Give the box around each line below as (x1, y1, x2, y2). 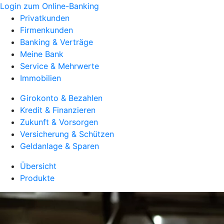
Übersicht (20, 161, 56, 171)
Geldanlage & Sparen (20, 141, 99, 151)
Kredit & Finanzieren (20, 105, 95, 115)
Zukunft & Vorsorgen (20, 117, 98, 127)
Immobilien (20, 73, 61, 83)
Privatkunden (20, 13, 69, 23)
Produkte (20, 173, 54, 183)
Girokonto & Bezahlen (20, 93, 102, 103)
